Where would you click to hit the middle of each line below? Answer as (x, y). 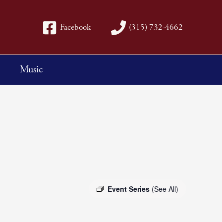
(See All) (165, 189)
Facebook (75, 28)
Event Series (130, 189)
